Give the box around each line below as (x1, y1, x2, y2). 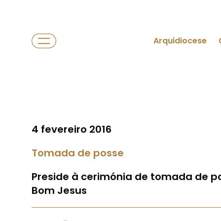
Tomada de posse (32, 146, 124, 160)
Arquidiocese (153, 35, 207, 46)
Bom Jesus (32, 184, 87, 197)
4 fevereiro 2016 (32, 122, 111, 136)
